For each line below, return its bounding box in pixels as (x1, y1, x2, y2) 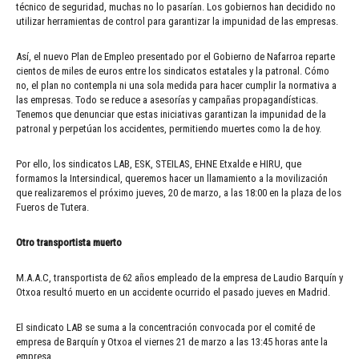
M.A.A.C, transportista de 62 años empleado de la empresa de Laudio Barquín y (16, 271, 343, 284)
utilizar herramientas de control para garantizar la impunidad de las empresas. (16, 14, 338, 27)
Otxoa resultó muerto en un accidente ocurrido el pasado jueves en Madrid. (16, 285, 330, 298)
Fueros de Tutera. (16, 200, 89, 213)
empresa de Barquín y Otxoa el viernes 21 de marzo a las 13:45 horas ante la (16, 335, 328, 348)
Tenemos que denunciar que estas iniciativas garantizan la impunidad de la (16, 107, 326, 120)
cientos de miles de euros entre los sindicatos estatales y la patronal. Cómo (16, 64, 329, 77)
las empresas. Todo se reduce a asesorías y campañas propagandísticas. (16, 93, 318, 106)
